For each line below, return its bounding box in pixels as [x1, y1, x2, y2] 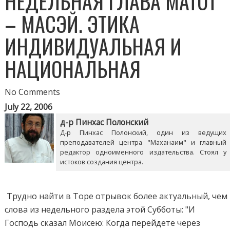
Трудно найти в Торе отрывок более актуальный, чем [5, 190, 228, 202]
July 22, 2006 [5, 101, 53, 112]
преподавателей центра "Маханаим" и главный [60, 137, 226, 147]
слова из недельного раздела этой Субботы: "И [5, 203, 196, 215]
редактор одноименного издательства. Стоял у [60, 147, 226, 157]
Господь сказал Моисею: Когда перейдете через [5, 217, 201, 228]
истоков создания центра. [60, 157, 144, 166]
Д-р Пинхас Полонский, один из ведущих [60, 127, 226, 137]
